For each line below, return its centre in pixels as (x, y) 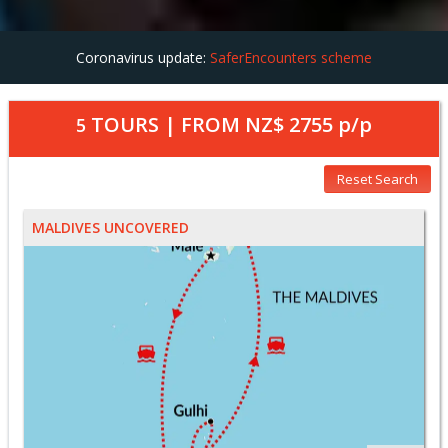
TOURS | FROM (165, 124)
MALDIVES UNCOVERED (110, 227)
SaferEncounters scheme (291, 57)
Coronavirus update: (143, 57)
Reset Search (377, 178)
